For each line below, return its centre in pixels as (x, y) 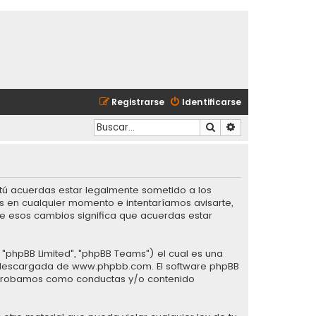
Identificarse (212, 102)
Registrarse (138, 102)
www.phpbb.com (112, 267)
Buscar (230, 126)
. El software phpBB (195, 267)
